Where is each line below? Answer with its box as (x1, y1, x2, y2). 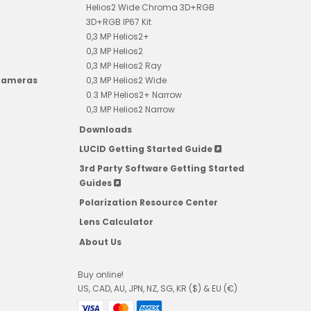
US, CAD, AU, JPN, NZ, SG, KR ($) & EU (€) (77, 282, 237, 294)
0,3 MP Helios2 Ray (85, 60, 162, 72)
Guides (78, 176, 114, 189)
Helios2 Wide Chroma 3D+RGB (85, 1, 215, 14)
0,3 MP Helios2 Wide (85, 74, 167, 87)
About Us (78, 235, 121, 248)
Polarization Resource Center (78, 196, 218, 209)
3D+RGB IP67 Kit (85, 16, 151, 28)
